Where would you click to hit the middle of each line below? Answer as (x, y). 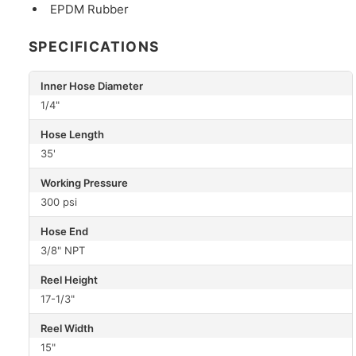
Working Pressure (84, 182)
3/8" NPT (63, 251)
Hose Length (72, 134)
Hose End (64, 231)
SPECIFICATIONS (94, 47)
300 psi (59, 202)
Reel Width (67, 328)
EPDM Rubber (90, 10)
